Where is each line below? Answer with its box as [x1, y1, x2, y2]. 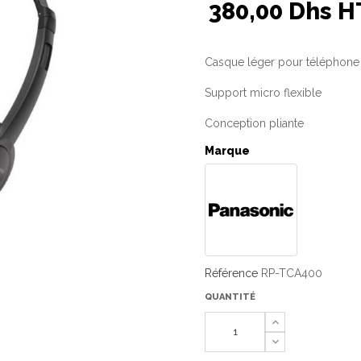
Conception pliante [205, 116, 304, 130]
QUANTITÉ [205, 291, 255, 302]
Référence [205, 266, 258, 280]
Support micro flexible [205, 85, 322, 99]
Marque [205, 143, 250, 157]
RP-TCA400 [261, 266, 322, 280]
